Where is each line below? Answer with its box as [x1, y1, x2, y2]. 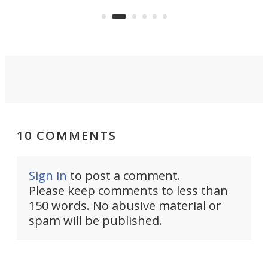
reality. [52, 20, 83, 32]
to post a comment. [67, 167, 181, 184]
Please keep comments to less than [29, 182, 228, 199]
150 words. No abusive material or [29, 197, 221, 214]
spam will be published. [29, 212, 162, 229]
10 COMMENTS [17, 127, 117, 144]
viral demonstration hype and [52, 7, 188, 19]
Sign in [29, 167, 67, 184]
